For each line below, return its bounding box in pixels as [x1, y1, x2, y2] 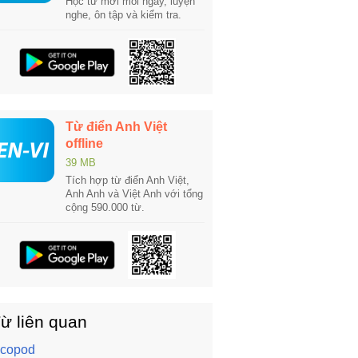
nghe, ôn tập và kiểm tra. [66, 9, 181, 21]
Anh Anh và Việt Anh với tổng [66, 188, 203, 200]
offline [66, 137, 103, 150]
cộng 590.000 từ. [66, 201, 145, 213]
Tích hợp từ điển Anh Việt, [66, 174, 189, 186]
